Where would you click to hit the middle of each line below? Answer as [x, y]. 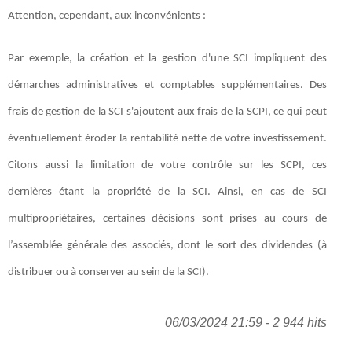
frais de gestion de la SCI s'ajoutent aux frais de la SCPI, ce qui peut [167, 112]
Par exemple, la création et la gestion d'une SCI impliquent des [167, 58]
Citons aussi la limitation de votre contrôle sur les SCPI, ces [167, 165]
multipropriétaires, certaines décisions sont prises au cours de [167, 218]
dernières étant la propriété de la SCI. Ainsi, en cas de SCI [167, 192]
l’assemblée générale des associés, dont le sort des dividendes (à [167, 245]
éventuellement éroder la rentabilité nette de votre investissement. [167, 138]
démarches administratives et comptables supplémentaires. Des [167, 85]
